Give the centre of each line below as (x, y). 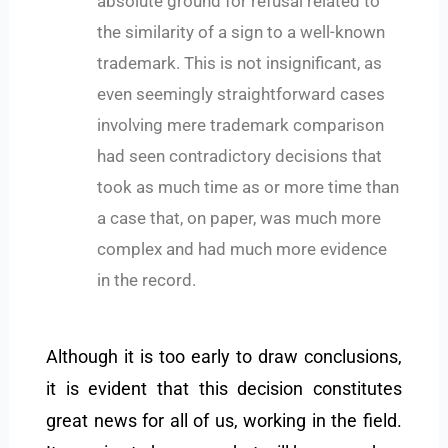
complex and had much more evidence (242, 248)
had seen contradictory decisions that (240, 155)
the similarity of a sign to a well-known (241, 31)
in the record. (147, 279)
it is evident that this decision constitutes (224, 389)
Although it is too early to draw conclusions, (224, 357)
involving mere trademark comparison (241, 124)
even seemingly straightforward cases (241, 93)
